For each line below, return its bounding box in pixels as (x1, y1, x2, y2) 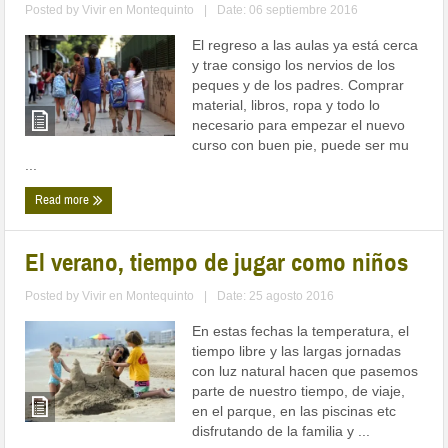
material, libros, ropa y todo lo (192, 97, 381, 114)
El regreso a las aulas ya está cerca (192, 37, 419, 54)
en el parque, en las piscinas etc (192, 403, 397, 420)
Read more (35, 192, 93, 209)
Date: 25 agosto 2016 (217, 289, 335, 304)
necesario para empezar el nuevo (192, 117, 406, 134)
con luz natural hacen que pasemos (192, 363, 419, 380)
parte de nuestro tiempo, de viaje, (192, 383, 406, 400)
